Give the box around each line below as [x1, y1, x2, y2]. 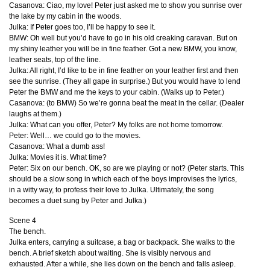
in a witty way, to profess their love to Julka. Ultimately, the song [9, 186, 214, 194]
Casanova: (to [9, 99, 57, 107]
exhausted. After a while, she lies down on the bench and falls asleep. [9, 260, 236, 268]
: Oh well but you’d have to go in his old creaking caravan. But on [27, 34, 237, 42]
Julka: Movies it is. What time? [9, 153, 107, 162]
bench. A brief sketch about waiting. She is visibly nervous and [9, 249, 211, 257]
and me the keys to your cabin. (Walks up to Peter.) [58, 88, 224, 96]
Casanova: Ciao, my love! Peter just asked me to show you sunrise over [9, 1, 242, 10]
